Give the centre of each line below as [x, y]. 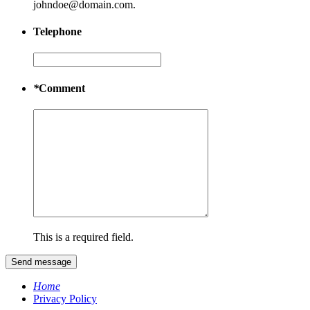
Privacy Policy [65, 298]
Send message [41, 262]
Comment [62, 88]
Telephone [57, 32]
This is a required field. [83, 237]
